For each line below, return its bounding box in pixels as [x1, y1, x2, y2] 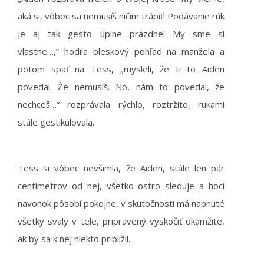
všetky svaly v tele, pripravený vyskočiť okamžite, [18, 215, 225, 227]
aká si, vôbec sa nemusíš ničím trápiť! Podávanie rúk [18, 10, 225, 22]
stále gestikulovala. [18, 116, 94, 128]
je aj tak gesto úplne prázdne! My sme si [18, 28, 225, 39]
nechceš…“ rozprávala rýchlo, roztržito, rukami [18, 98, 225, 110]
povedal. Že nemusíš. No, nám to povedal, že [18, 81, 225, 93]
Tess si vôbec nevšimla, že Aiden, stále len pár [18, 162, 225, 174]
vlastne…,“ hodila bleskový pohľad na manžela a [18, 45, 225, 57]
